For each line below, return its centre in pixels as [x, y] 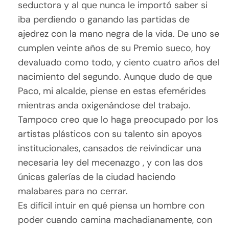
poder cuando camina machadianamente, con [115, 220]
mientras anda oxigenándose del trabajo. [105, 106]
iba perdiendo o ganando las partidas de [104, 20]
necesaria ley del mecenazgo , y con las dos [111, 163]
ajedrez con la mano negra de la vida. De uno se [119, 34]
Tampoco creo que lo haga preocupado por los [118, 120]
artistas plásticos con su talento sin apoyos [110, 134]
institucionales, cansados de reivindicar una [110, 148]
